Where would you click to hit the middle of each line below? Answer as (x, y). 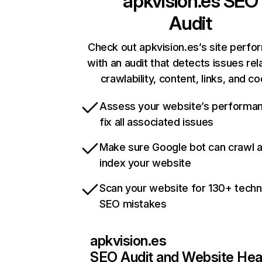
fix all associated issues (156, 122)
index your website (145, 163)
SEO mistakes (133, 204)
